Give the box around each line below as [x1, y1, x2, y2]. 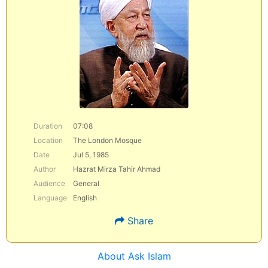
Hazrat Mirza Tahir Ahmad [73, 165, 160, 173]
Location [33, 136, 63, 145]
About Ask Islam [97, 250, 171, 262]
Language [33, 193, 67, 202]
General [73, 179, 99, 188]
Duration [33, 121, 62, 130]
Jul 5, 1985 [73, 150, 109, 159]
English [73, 193, 97, 202]
